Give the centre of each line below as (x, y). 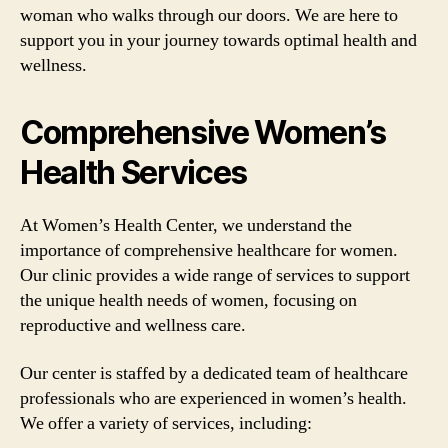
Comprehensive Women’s (203, 132)
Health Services (134, 172)
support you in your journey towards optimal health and (218, 40)
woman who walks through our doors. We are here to (209, 15)
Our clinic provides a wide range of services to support (215, 275)
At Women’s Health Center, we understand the (186, 225)
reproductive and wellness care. (133, 325)
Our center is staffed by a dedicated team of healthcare (214, 373)
